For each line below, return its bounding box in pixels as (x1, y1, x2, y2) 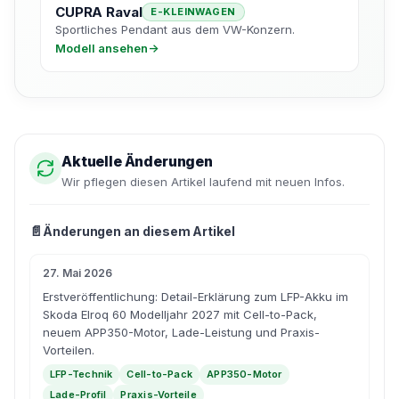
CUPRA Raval (55, 3, 142, 20)
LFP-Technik (50, 368, 113, 381)
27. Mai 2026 (43, 266, 112, 281)
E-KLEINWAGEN (151, 4, 236, 18)
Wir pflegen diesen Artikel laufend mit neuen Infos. (61, 174, 345, 189)
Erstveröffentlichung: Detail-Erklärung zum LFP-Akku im (43, 289, 348, 305)
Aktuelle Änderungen (61, 151, 213, 170)
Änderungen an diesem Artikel (42, 223, 235, 239)
